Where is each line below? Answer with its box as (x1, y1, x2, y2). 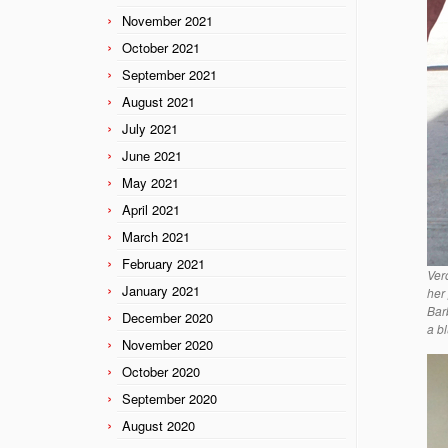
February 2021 (122, 253, 205, 273)
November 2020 (122, 334, 213, 354)
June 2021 (122, 145, 182, 165)
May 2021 (122, 172, 179, 192)
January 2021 (122, 280, 200, 300)
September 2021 (122, 64, 217, 84)
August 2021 (122, 91, 195, 111)
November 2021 (122, 10, 213, 30)
